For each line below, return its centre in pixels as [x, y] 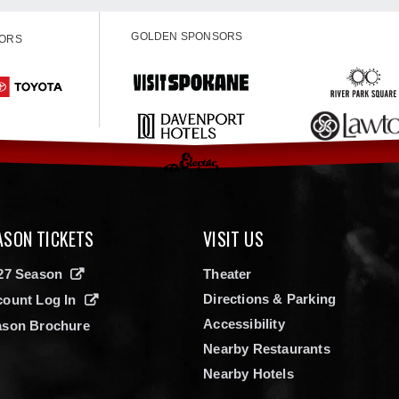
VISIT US [233, 238]
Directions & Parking [270, 298]
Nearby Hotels [248, 373]
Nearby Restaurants [267, 348]
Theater [228, 273]
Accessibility [244, 323]
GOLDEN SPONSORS [187, 36]
